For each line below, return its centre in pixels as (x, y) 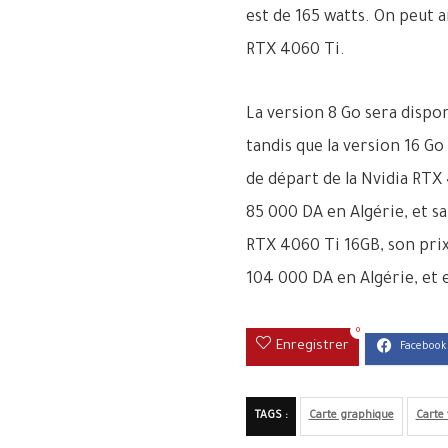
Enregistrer (312, 347)
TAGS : (270, 415)
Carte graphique (351, 415)
